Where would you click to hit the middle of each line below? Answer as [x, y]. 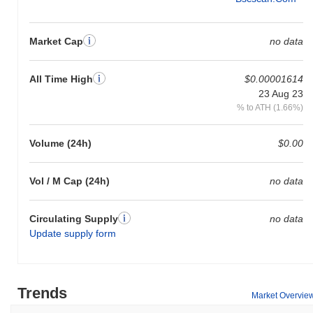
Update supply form [73, 233]
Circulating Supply [74, 218]
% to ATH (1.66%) [270, 107]
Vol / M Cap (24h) [70, 181]
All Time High [61, 79]
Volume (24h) [60, 143]
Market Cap [56, 41]
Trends [42, 293]
